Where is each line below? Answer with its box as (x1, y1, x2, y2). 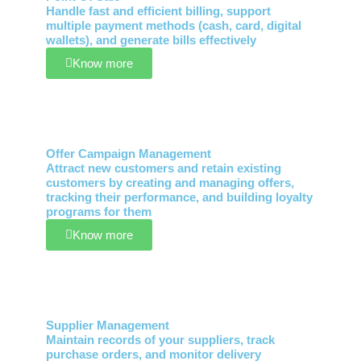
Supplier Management (45, 319, 169, 333)
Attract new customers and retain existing (45, 162, 281, 176)
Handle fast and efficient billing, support (45, 5, 271, 19)
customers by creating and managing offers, (45, 176, 294, 190)
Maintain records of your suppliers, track (45, 334, 275, 347)
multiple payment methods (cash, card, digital (45, 19, 301, 33)
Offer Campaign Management (45, 147, 211, 161)
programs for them (45, 205, 151, 219)
